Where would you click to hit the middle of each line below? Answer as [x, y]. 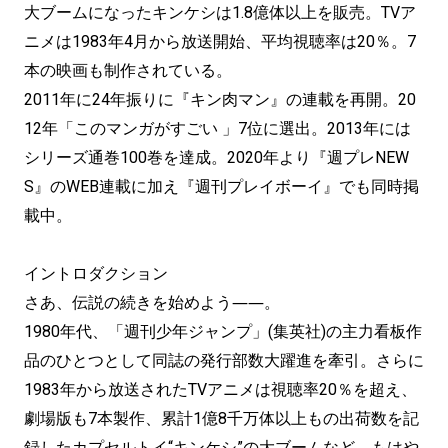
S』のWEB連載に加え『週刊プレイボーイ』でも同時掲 [221, 186]
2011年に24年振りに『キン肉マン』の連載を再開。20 [220, 99]
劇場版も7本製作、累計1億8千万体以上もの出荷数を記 [221, 418]
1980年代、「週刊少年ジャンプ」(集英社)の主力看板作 [223, 331]
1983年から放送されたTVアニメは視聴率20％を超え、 [220, 389]
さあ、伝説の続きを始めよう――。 [152, 302]
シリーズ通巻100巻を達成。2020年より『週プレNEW [216, 157]
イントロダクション [96, 273]
